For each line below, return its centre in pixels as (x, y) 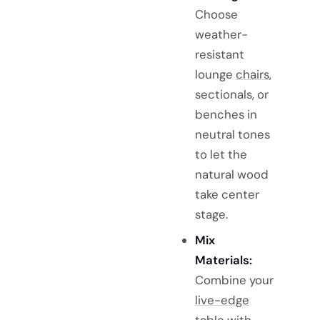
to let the (221, 154)
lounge (215, 74)
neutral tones (232, 134)
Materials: (223, 260)
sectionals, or (231, 94)
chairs (252, 74)
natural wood (231, 174)
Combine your (234, 280)
